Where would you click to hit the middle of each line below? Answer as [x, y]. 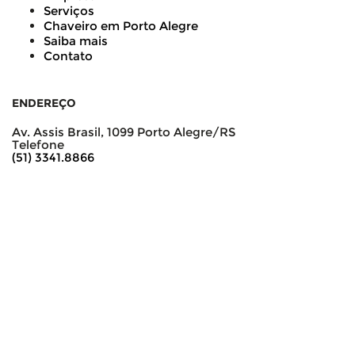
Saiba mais [76, 41]
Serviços [69, 11]
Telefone [38, 145]
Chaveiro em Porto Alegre [121, 26]
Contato [68, 56]
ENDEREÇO [44, 103]
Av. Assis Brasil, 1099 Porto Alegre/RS [124, 132]
